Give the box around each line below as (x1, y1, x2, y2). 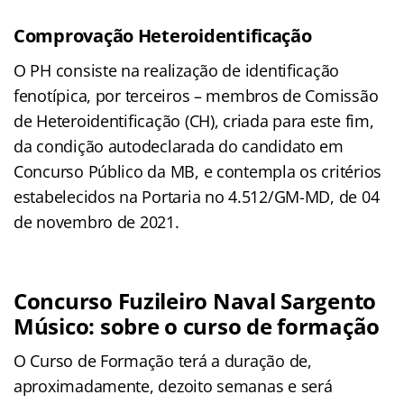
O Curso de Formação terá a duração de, (14, 349, 312, 372)
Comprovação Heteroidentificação (14, 23, 312, 48)
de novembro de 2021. (14, 210, 179, 233)
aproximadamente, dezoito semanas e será (14, 374, 333, 397)
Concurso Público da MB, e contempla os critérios (14, 160, 382, 182)
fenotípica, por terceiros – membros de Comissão (14, 84, 379, 106)
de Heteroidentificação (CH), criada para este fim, (14, 109, 374, 132)
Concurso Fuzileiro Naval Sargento (14, 285, 377, 316)
